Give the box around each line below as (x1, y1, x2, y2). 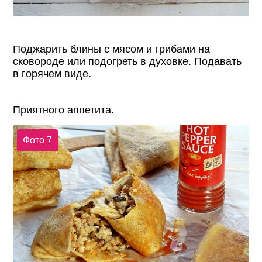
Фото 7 (22, 135, 52, 145)
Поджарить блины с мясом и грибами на (13, 43, 211, 56)
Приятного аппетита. (13, 104, 115, 116)
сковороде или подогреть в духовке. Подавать (13, 56, 242, 68)
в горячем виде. (13, 68, 92, 80)
